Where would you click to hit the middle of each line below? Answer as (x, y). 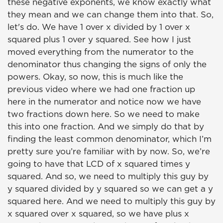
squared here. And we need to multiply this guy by (111, 201)
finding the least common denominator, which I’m (110, 139)
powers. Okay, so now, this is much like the (95, 77)
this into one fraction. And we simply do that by (106, 127)
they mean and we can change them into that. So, (111, 15)
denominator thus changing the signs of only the (107, 64)
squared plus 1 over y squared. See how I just (99, 40)
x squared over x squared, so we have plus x (98, 214)
